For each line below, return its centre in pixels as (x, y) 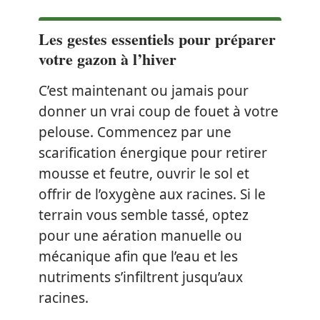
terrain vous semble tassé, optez (144, 215)
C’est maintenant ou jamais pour (144, 91)
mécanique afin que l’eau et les (138, 256)
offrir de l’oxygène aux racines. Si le (152, 194)
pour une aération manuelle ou (140, 236)
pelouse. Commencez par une (135, 132)
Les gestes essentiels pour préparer (157, 39)
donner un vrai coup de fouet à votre (159, 111)
